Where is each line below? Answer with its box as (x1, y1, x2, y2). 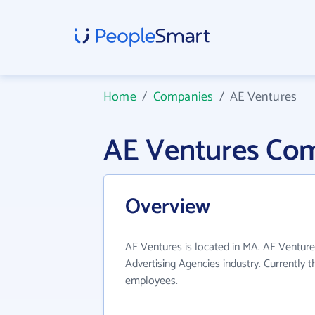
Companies (153, 86, 214, 108)
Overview (125, 190, 210, 224)
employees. (125, 271, 178, 290)
